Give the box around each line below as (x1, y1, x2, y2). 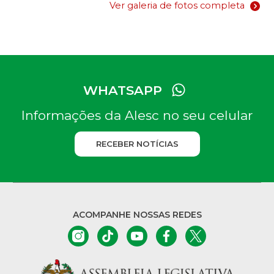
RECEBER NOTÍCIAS (95, 139, 179, 149)
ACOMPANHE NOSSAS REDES (72, 209, 202, 221)
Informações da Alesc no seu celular (21, 108, 253, 124)
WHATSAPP (83, 82, 162, 98)
